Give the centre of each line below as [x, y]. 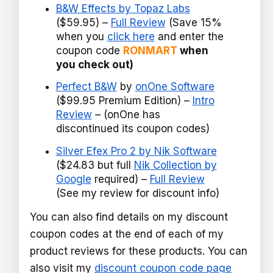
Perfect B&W [86, 87]
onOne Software [175, 87]
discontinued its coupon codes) [133, 129]
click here [131, 36]
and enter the [189, 36]
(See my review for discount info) [137, 193]
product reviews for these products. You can [139, 251]
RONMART [150, 50]
